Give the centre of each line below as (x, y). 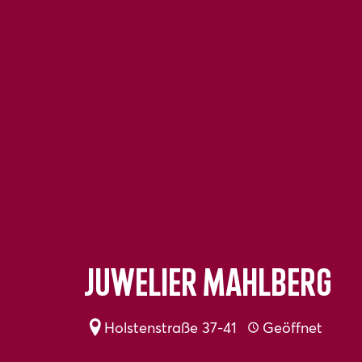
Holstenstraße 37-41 (171, 327)
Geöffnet (292, 327)
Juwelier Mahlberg (208, 286)
